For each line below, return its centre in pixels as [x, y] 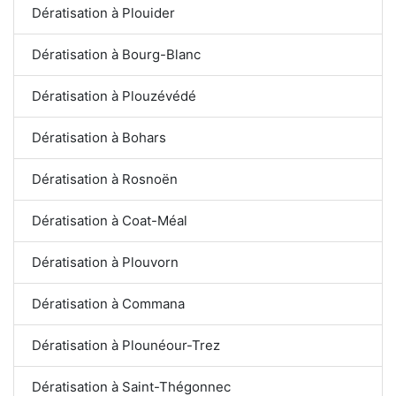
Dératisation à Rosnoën [105, 179]
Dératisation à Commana [108, 303]
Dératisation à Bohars [99, 137]
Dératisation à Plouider [103, 12]
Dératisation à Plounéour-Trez [126, 345]
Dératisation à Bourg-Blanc [116, 54]
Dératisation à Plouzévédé [114, 95]
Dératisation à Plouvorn [105, 262]
